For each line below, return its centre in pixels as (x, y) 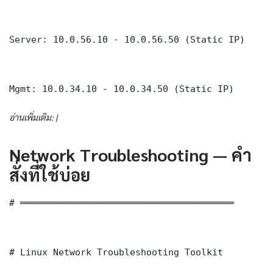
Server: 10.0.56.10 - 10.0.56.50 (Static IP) (127, 40)
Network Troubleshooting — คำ (130, 154)
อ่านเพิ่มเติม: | (33, 117)
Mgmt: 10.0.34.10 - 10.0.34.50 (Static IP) (122, 89)
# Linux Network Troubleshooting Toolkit (116, 252)
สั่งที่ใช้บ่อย (50, 175)
